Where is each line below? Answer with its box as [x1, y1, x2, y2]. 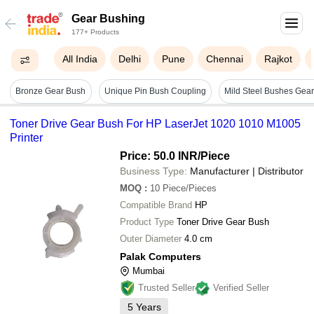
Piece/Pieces [163, 182, 217, 193]
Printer [10, 131, 43, 144]
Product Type [120, 216, 174, 227]
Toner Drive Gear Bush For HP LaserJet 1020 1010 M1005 [10, 117, 301, 130]
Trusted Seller [138, 282, 195, 293]
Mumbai [132, 265, 165, 276]
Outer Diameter [120, 233, 182, 244]
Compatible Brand [120, 199, 192, 210]
